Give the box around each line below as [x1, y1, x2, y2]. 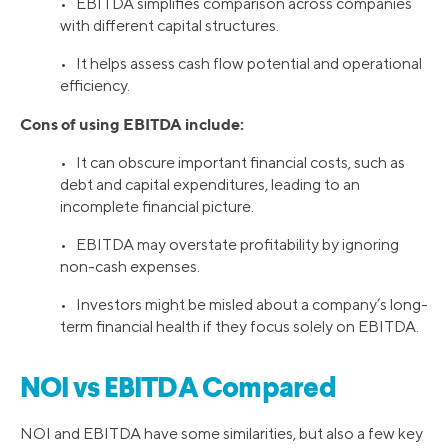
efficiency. [60, 75, 130, 95]
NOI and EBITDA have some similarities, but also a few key [20, 424, 423, 444]
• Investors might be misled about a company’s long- [60, 294, 428, 314]
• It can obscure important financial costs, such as [60, 152, 405, 172]
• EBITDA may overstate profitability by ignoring [60, 234, 399, 254]
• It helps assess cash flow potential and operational [60, 53, 422, 73]
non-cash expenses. [60, 256, 200, 276]
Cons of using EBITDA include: [20, 113, 244, 134]
